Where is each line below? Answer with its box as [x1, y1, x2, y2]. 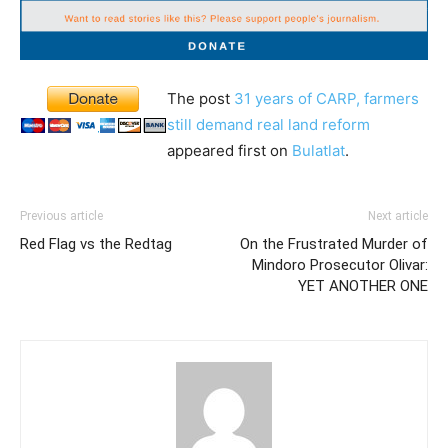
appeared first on [167, 141, 292, 161]
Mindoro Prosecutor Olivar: [252, 256, 428, 275]
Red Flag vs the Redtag [20, 235, 172, 254]
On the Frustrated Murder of [240, 235, 428, 254]
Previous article [20, 209, 103, 224]
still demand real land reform [167, 115, 370, 135]
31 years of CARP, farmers [234, 89, 419, 109]
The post [167, 89, 234, 109]
